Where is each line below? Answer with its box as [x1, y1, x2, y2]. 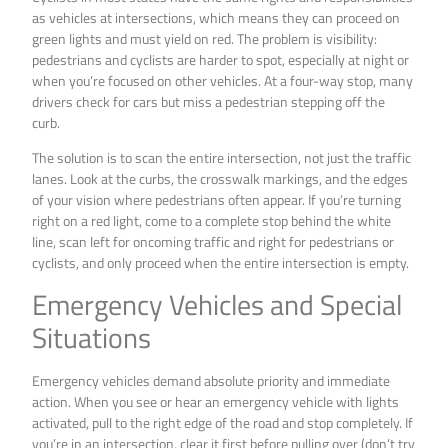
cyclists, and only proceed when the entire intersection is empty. [32, 252, 410, 274]
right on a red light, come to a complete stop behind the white [32, 210, 392, 232]
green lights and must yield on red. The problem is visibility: [32, 27, 378, 49]
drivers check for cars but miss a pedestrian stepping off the [32, 90, 386, 112]
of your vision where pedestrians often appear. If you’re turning [32, 189, 402, 211]
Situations [32, 315, 152, 359]
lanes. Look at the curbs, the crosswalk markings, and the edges [32, 168, 409, 190]
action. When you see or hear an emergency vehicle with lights [32, 390, 400, 412]
